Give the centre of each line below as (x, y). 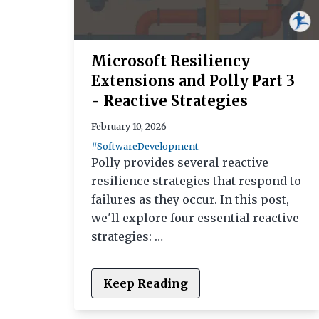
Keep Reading (146, 283)
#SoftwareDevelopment (145, 146)
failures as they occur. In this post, (190, 199)
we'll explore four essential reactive (195, 218)
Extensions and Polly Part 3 (193, 80)
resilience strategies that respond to (196, 181)
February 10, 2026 (129, 126)
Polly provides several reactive (180, 162)
